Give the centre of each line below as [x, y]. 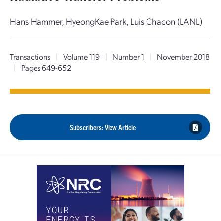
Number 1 [128, 56]
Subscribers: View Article [103, 127]
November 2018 [183, 56]
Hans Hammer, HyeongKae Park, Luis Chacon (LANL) [106, 21]
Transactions [30, 56]
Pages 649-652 [45, 67]
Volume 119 [81, 56]
